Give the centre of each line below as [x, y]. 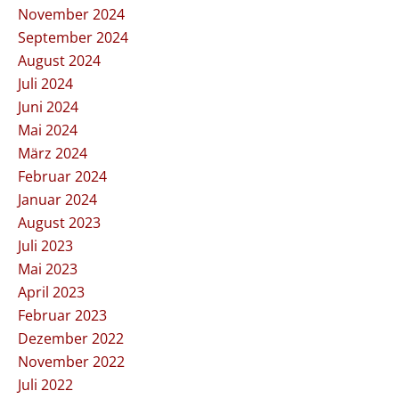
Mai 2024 [48, 130]
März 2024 [53, 154]
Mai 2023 [48, 269]
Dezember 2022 [71, 339]
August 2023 [59, 223]
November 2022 [71, 362]
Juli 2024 [45, 84]
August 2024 [59, 61]
